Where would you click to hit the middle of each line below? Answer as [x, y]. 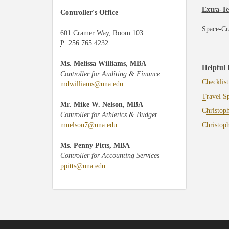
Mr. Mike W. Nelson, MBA [102, 105]
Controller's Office [89, 13]
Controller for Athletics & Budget [109, 115]
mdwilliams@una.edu [92, 84]
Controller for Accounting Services [110, 156]
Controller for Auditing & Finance [110, 74]
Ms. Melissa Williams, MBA [103, 64]
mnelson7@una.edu [89, 125]
